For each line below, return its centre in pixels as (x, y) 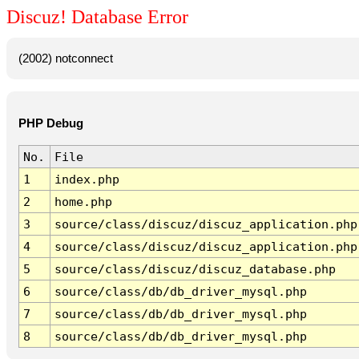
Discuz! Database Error (97, 17)
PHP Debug (50, 124)
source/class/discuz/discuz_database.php (195, 268)
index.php (87, 179)
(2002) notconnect (65, 58)
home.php (83, 201)
